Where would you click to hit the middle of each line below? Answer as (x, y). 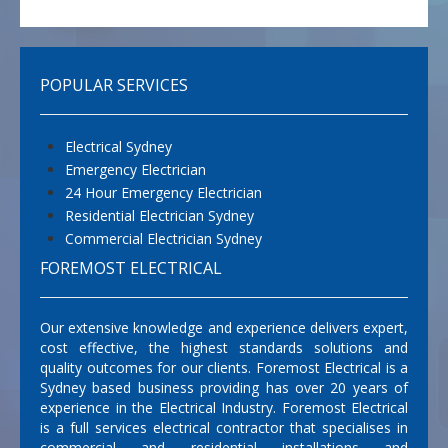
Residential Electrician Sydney (159, 215)
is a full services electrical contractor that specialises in (224, 427)
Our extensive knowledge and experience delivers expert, (224, 327)
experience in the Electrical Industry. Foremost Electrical (224, 407)
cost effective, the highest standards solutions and (224, 347)
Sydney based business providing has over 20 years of (224, 387)
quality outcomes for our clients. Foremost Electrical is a (224, 367)
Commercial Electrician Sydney (163, 238)
